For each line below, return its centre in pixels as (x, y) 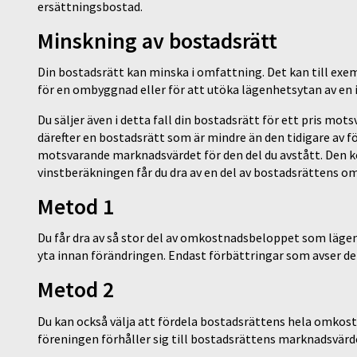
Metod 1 (76, 207)
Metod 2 (76, 290)
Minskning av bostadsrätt (157, 40)
